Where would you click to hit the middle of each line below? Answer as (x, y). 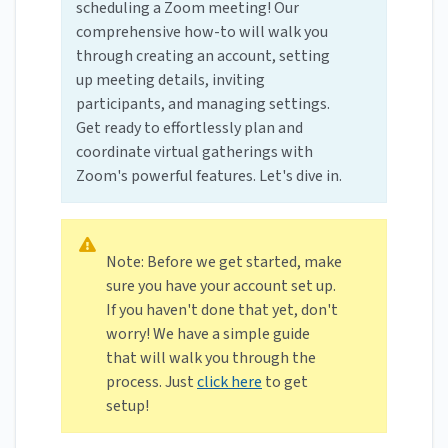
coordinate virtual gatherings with (194, 152)
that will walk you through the (211, 358)
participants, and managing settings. (203, 104)
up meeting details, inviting (170, 80)
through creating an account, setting (203, 56)
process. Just (151, 382)
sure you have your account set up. (221, 286)
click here (229, 382)
